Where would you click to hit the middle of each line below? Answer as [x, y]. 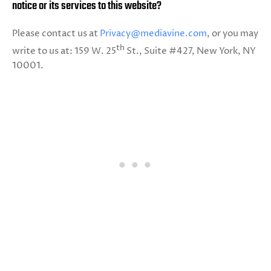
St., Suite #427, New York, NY [190, 51]
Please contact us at [56, 34]
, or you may [233, 34]
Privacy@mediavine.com [153, 34]
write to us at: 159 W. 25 [64, 51]
